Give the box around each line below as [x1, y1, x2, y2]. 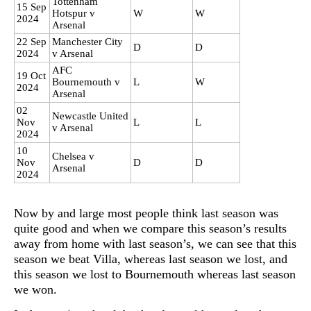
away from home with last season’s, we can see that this [14, 237, 296, 251]
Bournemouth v [52, 76, 120, 87]
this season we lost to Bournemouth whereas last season [14, 267, 296, 282]
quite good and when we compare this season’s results [14, 221, 287, 236]
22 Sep [17, 35, 47, 47]
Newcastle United [52, 110, 128, 121]
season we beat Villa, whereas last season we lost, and [14, 252, 287, 267]
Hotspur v [52, 7, 95, 19]
